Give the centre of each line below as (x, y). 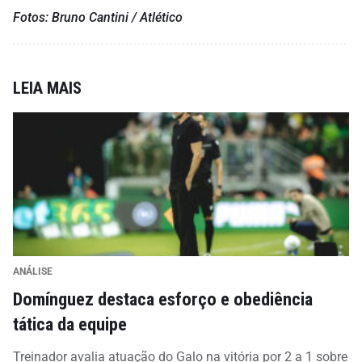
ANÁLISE (33, 271)
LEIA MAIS (47, 88)
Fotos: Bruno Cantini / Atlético (98, 17)
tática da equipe (70, 324)
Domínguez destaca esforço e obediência (163, 299)
